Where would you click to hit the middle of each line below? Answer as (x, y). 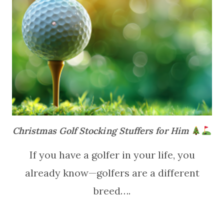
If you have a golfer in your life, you (112, 155)
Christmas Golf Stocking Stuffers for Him (102, 131)
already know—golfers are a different (112, 173)
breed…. (112, 191)
